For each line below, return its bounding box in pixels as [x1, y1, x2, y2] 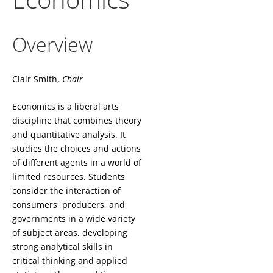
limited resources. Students [12, 171, 125, 183]
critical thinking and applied [12, 255, 127, 267]
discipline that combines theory [12, 115, 141, 127]
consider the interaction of [12, 185, 121, 197]
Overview [12, 31, 93, 57]
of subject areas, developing [12, 227, 127, 239]
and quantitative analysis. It [12, 129, 126, 141]
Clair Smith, [12, 73, 62, 85]
